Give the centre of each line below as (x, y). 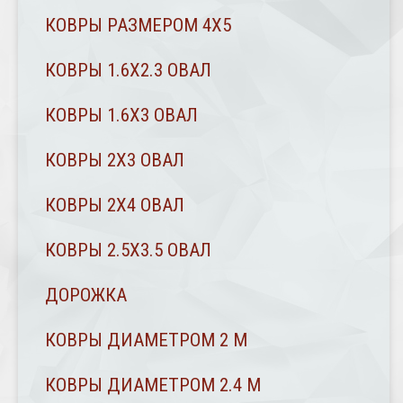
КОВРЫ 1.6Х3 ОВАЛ (121, 116)
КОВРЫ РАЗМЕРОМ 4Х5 (138, 26)
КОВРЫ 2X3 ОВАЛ (115, 161)
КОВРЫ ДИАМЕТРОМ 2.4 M (153, 385)
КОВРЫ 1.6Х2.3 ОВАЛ (128, 71)
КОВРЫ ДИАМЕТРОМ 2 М (146, 340)
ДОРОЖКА (86, 296)
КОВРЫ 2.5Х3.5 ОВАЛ (128, 251)
